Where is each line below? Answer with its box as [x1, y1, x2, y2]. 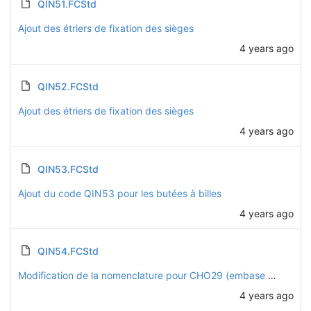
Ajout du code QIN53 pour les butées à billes [17, 187, 221, 199]
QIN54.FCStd [37, 245, 99, 258]
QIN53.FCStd [37, 162, 99, 175]
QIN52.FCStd [37, 80, 99, 92]
